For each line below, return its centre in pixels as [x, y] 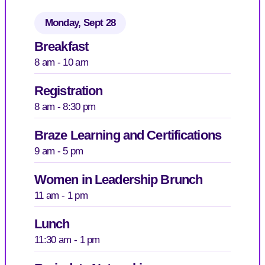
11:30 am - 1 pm [67, 240]
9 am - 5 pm [59, 151]
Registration [69, 91]
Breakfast [62, 46]
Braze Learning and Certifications [128, 135]
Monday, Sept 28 [80, 23]
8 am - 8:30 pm [65, 106]
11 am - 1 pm [61, 195]
